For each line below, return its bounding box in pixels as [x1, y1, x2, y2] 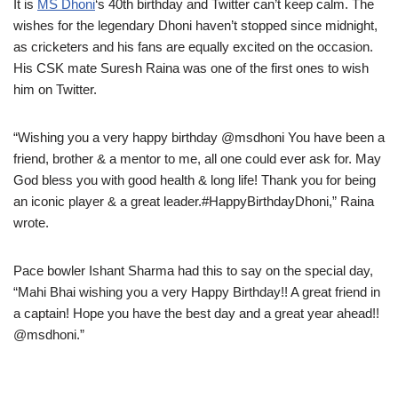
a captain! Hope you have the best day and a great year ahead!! [13, 306, 379, 321]
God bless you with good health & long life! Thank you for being [13, 172, 376, 187]
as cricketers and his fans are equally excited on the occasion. [13, 39, 373, 54]
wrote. [13, 215, 49, 230]
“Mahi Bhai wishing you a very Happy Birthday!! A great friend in [13, 284, 380, 299]
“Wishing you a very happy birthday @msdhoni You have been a [13, 130, 385, 145]
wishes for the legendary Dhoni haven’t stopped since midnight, [13, 18, 378, 33]
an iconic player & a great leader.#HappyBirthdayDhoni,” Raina [13, 194, 374, 209]
